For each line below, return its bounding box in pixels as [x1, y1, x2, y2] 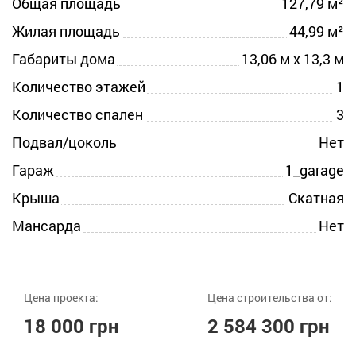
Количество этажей [12, 77, 145, 97]
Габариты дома [12, 49, 115, 69]
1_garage [285, 161, 344, 180]
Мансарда [12, 216, 81, 236]
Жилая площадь [12, 21, 120, 41]
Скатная [288, 188, 344, 208]
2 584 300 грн [207, 313, 330, 339]
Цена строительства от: [207, 290, 332, 306]
